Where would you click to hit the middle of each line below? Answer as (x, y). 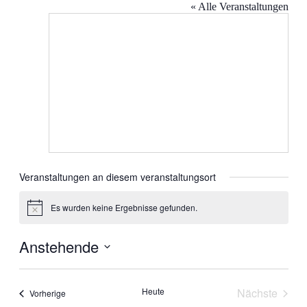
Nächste (258, 293)
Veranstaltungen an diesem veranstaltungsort (117, 177)
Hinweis (41, 212)
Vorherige (47, 293)
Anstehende (59, 247)
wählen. (35, 275)
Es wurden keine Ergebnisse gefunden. (124, 208)
